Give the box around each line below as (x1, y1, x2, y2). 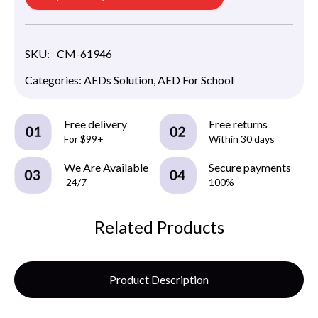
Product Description (109, 272, 209, 286)
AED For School (158, 72, 234, 87)
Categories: (25, 72, 84, 87)
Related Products (94, 216, 224, 237)
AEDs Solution (84, 72, 153, 87)
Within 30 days (209, 132, 275, 145)
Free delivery (64, 116, 127, 131)
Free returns (209, 116, 268, 131)
